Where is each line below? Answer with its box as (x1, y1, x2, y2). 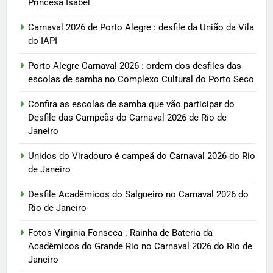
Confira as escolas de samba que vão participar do (28, 99, 235, 110)
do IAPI (28, 35, 57, 47)
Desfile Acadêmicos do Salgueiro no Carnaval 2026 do (28, 189, 249, 200)
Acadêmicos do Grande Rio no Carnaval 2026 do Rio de (28, 241, 252, 252)
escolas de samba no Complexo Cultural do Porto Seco (28, 74, 254, 85)
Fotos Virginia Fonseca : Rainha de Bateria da (28, 227, 213, 239)
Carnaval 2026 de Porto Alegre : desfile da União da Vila (28, 22, 254, 34)
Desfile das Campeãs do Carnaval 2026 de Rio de (28, 112, 227, 124)
